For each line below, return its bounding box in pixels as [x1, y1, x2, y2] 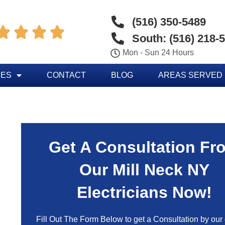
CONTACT [46, 71, 86, 79]
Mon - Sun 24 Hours [123, 48, 194, 57]
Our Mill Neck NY [79, 161, 209, 179]
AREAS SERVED [158, 71, 222, 79]
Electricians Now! [76, 183, 212, 201]
